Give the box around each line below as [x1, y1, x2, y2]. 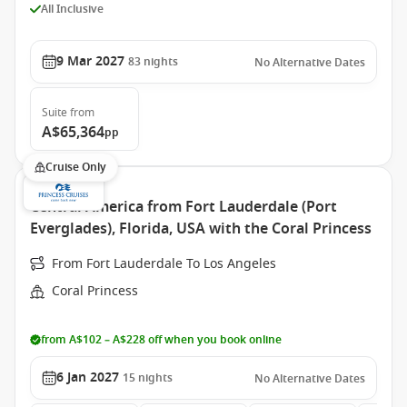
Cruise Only [45, 159, 106, 175]
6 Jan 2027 [56, 368, 119, 387]
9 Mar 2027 [56, 52, 124, 71]
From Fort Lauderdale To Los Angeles [52, 254, 276, 273]
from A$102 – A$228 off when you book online [41, 332, 282, 348]
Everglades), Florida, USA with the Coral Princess [30, 218, 372, 240]
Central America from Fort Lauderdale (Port [30, 196, 337, 218]
